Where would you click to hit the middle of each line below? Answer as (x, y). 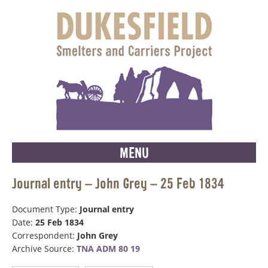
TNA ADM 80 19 (108, 249)
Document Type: (46, 209)
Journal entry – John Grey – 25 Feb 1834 (118, 183)
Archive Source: (44, 249)
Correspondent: (45, 235)
